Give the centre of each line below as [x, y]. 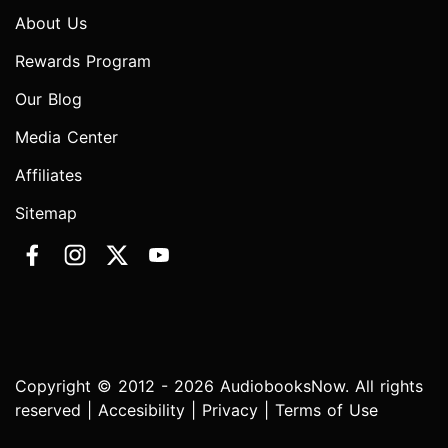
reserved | [56, 410]
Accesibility [141, 410]
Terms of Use [326, 410]
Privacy [230, 410]
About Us [51, 23]
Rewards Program [83, 61]
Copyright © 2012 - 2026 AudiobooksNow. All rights [219, 386]
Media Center [66, 137]
